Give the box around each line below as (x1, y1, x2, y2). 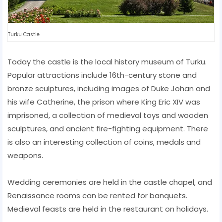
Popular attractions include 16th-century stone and (7, 69, 197, 80)
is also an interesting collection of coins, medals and (7, 136, 201, 147)
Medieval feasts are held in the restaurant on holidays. (7, 203, 208, 214)
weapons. (7, 150, 43, 161)
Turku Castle (8, 30, 40, 38)
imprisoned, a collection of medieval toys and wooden (7, 110, 208, 120)
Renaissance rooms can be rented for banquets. (7, 190, 187, 201)
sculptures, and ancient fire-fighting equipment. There (7, 123, 208, 134)
